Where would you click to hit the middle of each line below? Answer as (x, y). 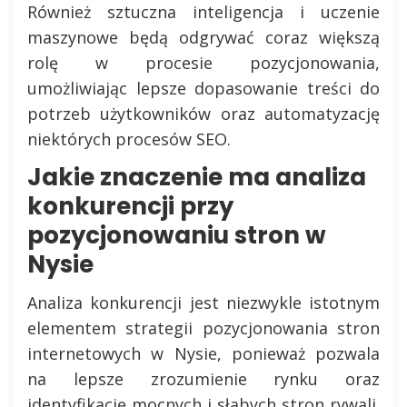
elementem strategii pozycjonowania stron (203, 328)
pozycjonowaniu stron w (177, 235)
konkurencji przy (130, 206)
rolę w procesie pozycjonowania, (203, 63)
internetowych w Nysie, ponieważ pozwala (203, 353)
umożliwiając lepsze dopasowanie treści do (203, 88)
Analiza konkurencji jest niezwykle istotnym (203, 303)
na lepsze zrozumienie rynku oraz (203, 379)
